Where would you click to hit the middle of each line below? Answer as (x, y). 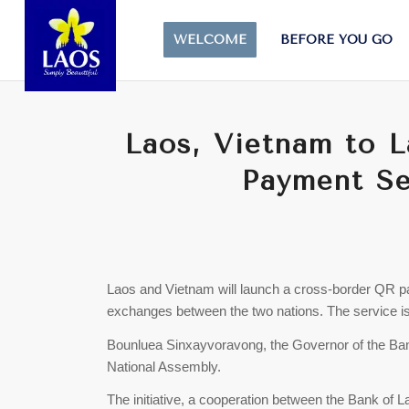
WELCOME (210, 40)
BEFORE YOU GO (337, 40)
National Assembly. (166, 366)
